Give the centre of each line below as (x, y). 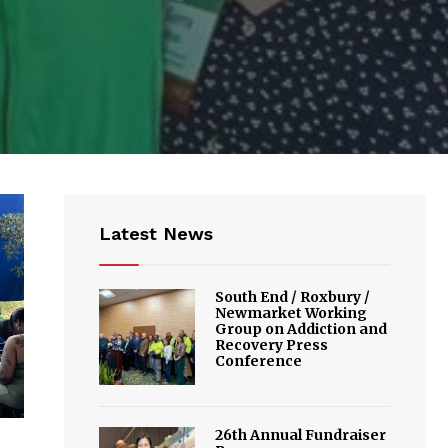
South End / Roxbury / (293, 297)
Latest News (156, 233)
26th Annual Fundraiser (301, 435)
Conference (259, 361)
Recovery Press (272, 345)
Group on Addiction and (301, 329)
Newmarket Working (291, 313)
